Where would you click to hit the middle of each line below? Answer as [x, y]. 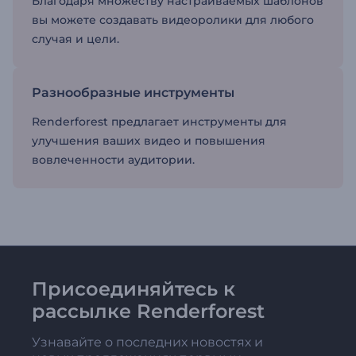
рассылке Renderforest [148, 311]
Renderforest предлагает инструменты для [159, 122]
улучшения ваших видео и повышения [149, 141]
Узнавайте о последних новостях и [147, 342]
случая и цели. [75, 39]
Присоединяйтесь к [133, 289]
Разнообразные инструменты [133, 93]
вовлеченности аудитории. [113, 160]
